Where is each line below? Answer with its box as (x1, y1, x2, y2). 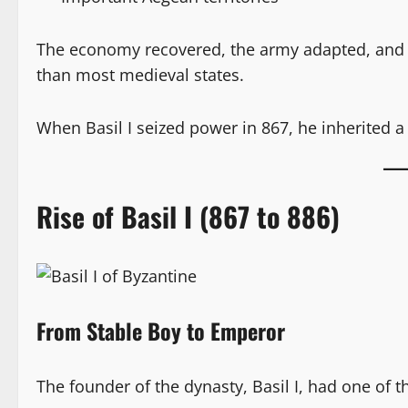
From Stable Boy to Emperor (36, 313, 285, 347)
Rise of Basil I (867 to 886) (36, 195, 340, 237)
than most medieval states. (36, 63, 244, 86)
